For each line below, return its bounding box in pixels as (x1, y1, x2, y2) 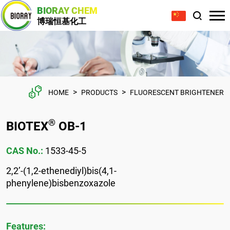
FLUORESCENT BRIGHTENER (130, 87, 224, 98)
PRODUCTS (81, 87, 118, 98)
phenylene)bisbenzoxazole (6, 176, 116, 189)
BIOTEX (6, 117, 48, 134)
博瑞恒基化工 (37, 16, 87, 26)
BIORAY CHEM (37, 4, 98, 16)
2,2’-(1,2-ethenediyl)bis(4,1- (6, 164, 117, 177)
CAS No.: (6, 144, 45, 157)
